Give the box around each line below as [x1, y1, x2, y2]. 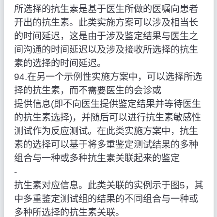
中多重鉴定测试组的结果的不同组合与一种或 [14, 194, 198, 204]
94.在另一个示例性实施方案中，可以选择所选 [14, 72, 202, 82]
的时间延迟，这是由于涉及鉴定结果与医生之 [14, 31, 198, 42]
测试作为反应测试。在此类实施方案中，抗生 [14, 126, 198, 137]
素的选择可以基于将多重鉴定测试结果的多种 [14, 139, 198, 150]
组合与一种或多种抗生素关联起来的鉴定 [14, 153, 180, 164]
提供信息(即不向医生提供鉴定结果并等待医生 [14, 99, 201, 109]
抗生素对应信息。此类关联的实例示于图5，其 [14, 180, 203, 191]
